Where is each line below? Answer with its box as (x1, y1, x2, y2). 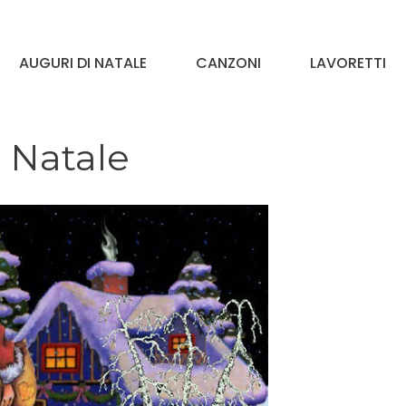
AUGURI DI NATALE (19, 52, 147, 73)
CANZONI (196, 52, 261, 73)
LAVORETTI (310, 52, 386, 73)
